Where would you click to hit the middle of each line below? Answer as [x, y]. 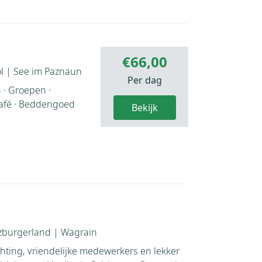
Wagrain [79, 232]
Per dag [144, 80]
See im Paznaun [48, 71]
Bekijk [144, 107]
